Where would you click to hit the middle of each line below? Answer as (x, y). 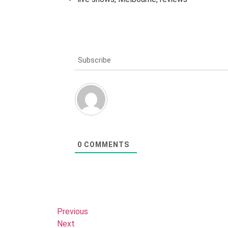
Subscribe (94, 60)
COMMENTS (105, 144)
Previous (73, 211)
